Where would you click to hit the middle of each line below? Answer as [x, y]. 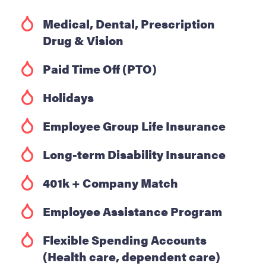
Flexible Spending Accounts [125, 239]
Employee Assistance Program [132, 211]
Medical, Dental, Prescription [129, 23]
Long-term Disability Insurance [134, 154]
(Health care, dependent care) [132, 256]
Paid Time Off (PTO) [100, 68]
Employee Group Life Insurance [134, 125]
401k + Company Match [110, 182]
